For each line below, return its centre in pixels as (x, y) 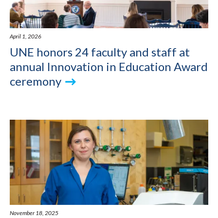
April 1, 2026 (26, 36)
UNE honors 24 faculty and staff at (100, 52)
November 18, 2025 (34, 213)
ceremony (36, 81)
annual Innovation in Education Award (109, 66)
